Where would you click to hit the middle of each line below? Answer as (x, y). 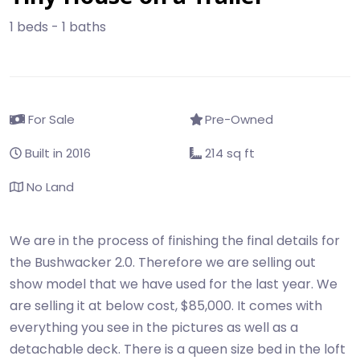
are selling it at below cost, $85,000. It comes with (166, 306)
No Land (48, 187)
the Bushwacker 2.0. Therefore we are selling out (163, 262)
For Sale (49, 119)
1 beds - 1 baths (58, 27)
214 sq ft (228, 153)
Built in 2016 (56, 153)
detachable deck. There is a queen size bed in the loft (178, 349)
